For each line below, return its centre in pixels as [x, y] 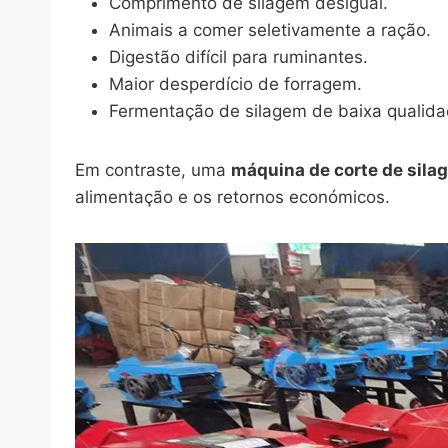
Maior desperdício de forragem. [235, 84]
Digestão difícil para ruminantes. [238, 57]
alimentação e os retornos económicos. [232, 197]
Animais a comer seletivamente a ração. [270, 30]
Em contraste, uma [153, 170]
